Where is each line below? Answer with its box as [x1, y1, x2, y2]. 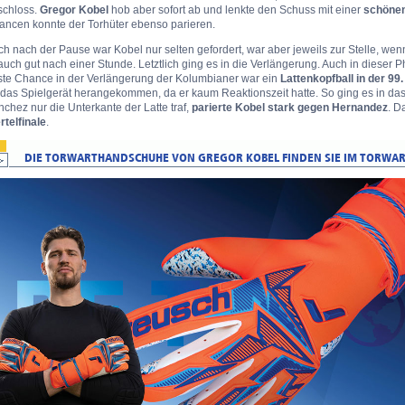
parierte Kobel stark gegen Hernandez [192, 101, 388, 115]
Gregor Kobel [40, 4, 108, 17]
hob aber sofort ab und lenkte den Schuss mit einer [108, 4, 363, 17]
